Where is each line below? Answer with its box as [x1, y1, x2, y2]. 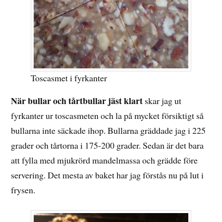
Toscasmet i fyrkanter [31, 71, 108, 84]
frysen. [11, 183, 36, 196]
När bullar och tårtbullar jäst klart [11, 94, 143, 107]
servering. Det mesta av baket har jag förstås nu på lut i [11, 168, 204, 181]
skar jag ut [143, 94, 182, 107]
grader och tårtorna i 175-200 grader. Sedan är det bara [11, 139, 204, 151]
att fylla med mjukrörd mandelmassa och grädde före [11, 154, 198, 166]
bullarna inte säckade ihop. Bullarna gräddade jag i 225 [11, 124, 206, 136]
